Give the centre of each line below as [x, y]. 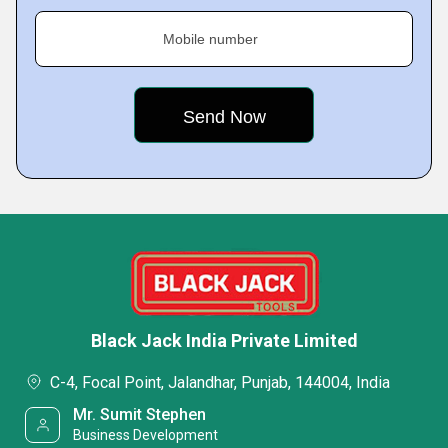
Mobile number [210, 39]
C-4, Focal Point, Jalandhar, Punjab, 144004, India [220, 382]
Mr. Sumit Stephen [140, 414]
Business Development [146, 435]
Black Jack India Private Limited [224, 340]
